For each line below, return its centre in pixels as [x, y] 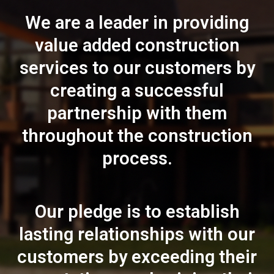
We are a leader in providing [137, 23]
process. [137, 159]
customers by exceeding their [137, 257]
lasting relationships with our [137, 235]
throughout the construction [137, 136]
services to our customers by [137, 68]
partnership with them [137, 113]
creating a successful [137, 91]
